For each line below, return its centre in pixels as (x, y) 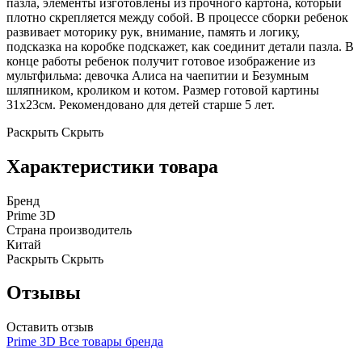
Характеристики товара (112, 166)
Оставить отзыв (50, 327)
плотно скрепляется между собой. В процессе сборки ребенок (177, 17)
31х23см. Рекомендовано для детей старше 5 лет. (141, 104)
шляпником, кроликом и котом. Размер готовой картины (163, 90)
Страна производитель (69, 229)
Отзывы (44, 293)
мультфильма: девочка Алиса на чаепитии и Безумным (158, 75)
